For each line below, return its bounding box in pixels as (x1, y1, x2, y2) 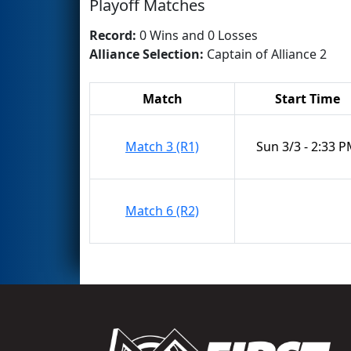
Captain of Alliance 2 (207, 45, 327, 63)
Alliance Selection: (89, 45, 207, 63)
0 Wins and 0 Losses (139, 26, 258, 44)
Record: (89, 26, 139, 44)
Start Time (274, 89, 340, 107)
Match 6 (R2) (125, 201, 199, 219)
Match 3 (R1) (125, 137, 199, 155)
